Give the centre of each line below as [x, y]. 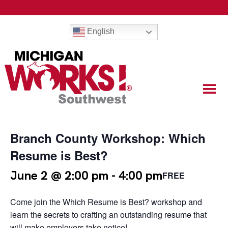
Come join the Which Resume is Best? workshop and [106, 202]
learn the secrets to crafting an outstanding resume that [108, 215]
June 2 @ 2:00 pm [59, 175]
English [99, 32]
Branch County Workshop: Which [108, 138]
